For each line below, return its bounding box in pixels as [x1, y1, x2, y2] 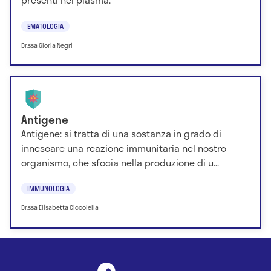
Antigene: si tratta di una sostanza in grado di [21, 126, 221, 142]
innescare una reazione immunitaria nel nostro [21, 140, 226, 156]
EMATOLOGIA [27, 20, 64, 31]
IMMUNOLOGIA [27, 183, 70, 194]
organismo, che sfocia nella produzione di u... [21, 155, 219, 171]
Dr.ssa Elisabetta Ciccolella [21, 203, 99, 213]
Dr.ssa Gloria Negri [21, 40, 73, 50]
